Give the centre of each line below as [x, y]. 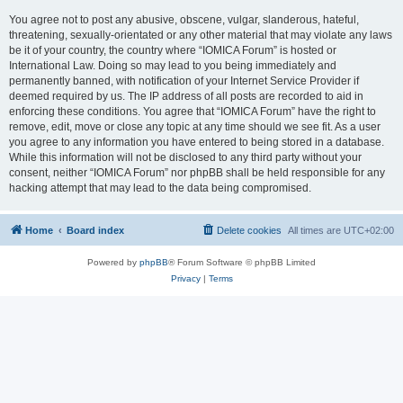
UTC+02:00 [369, 230]
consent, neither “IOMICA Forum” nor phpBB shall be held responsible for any [197, 173]
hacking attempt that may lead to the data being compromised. [160, 188]
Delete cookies [249, 230]
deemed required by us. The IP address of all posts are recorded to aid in [186, 96]
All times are [316, 230]
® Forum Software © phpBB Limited [242, 262]
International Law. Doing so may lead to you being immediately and [173, 66]
